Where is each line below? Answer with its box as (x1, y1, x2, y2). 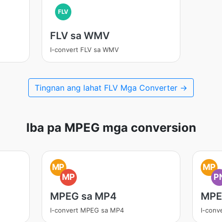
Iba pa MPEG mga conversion (26, 120, 196, 135)
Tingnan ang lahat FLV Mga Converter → (35, 83, 187, 93)
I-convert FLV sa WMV (50, 46, 119, 54)
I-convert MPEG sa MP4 (50, 206, 124, 214)
